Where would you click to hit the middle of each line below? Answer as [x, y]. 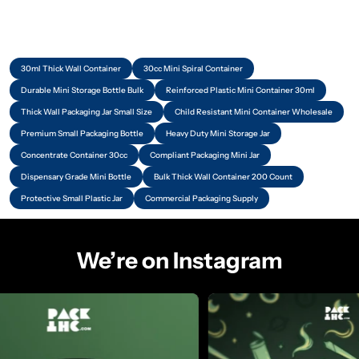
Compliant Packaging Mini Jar [205, 155]
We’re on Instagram [179, 260]
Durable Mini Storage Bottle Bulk [82, 90]
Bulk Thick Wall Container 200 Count [223, 176]
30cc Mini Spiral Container [193, 68]
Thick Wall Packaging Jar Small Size [87, 111]
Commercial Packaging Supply [202, 198]
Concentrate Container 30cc [74, 155]
